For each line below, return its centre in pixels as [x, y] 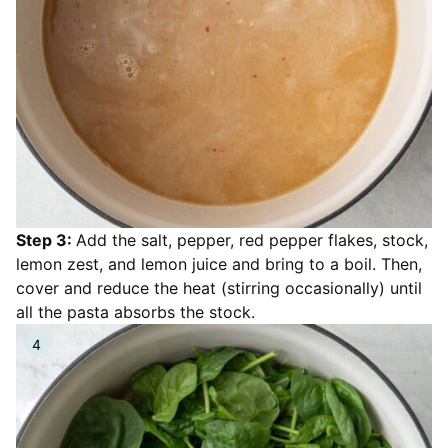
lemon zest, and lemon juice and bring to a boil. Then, [219, 264]
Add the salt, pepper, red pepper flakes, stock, [252, 240]
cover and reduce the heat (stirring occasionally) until [219, 288]
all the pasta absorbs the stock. [135, 312]
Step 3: [46, 240]
